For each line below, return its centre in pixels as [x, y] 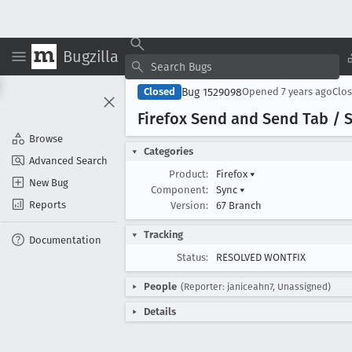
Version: [189, 205]
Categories [169, 151]
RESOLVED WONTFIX [261, 257]
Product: [189, 174]
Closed [159, 92]
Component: [180, 190]
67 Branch [239, 205]
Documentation [65, 240]
